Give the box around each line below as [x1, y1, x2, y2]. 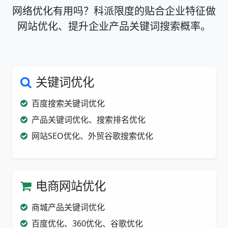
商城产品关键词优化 [32, 202, 105, 213]
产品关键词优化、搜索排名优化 [32, 114, 146, 125]
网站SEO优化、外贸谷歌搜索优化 [32, 130, 153, 141]
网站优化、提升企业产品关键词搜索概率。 [17, 19, 211, 33]
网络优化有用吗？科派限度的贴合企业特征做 [12, 4, 216, 18]
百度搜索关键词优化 [32, 98, 105, 109]
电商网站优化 [36, 178, 106, 194]
